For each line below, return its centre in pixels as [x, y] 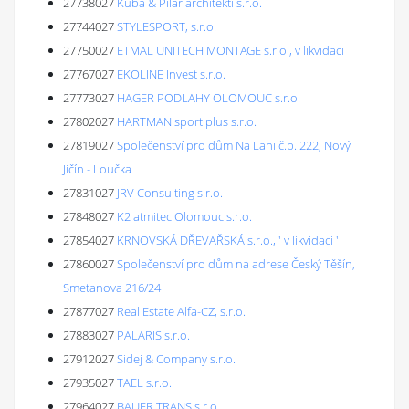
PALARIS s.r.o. [153, 335]
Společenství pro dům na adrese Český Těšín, [236, 264]
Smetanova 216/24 [112, 288]
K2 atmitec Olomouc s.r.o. [184, 216]
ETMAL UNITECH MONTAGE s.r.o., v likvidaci [231, 50]
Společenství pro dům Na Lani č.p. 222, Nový [234, 145]
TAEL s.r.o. [144, 383]
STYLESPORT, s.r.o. [167, 26]
